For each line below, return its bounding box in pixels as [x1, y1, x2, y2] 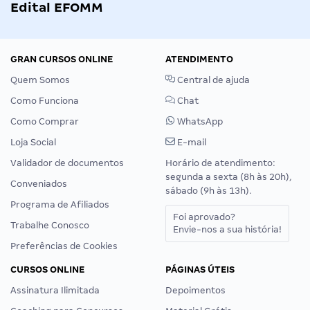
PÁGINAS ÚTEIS [165, 264, 235, 275]
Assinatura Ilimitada [10, 284, 100, 295]
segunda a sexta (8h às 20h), [165, 171, 292, 182]
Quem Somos [10, 74, 70, 85]
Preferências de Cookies [10, 240, 118, 251]
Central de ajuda [175, 74, 250, 85]
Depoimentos [165, 284, 226, 295]
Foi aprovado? [173, 211, 235, 222]
